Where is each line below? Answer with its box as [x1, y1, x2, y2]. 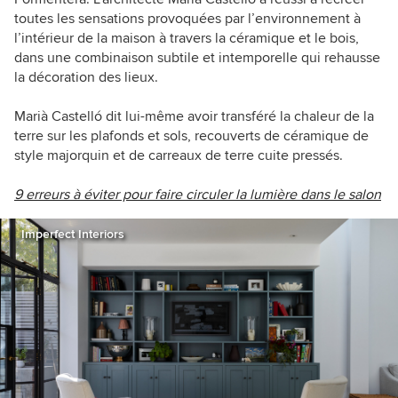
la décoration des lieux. [14, 68, 158, 86]
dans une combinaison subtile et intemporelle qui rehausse [14, 48, 380, 67]
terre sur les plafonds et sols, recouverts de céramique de [14, 126, 369, 145]
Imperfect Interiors [21, 226, 124, 242]
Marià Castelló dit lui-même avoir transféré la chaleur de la [14, 107, 374, 125]
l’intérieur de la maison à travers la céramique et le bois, [14, 28, 359, 47]
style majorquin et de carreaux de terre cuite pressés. [14, 146, 343, 164]
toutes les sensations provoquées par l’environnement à [14, 9, 361, 28]
